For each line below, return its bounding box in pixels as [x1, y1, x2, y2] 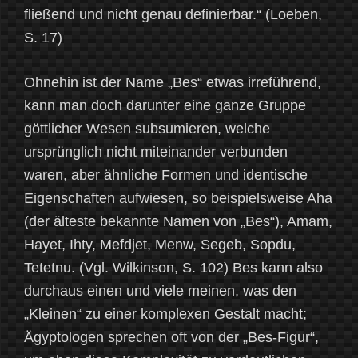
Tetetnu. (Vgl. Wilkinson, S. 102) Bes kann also [24, 260, 323, 276]
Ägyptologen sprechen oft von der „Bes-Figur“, [24, 329, 319, 346]
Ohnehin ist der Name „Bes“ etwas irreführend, [24, 74, 321, 91]
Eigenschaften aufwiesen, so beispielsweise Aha [24, 190, 332, 207]
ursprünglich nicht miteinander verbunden [24, 144, 288, 161]
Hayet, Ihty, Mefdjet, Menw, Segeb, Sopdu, [24, 237, 296, 253]
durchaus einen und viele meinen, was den [24, 283, 296, 300]
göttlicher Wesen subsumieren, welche [24, 121, 270, 137]
